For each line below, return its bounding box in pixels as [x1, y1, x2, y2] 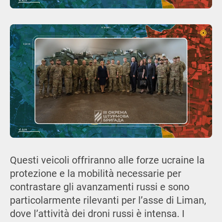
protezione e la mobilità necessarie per [9, 167, 181, 179]
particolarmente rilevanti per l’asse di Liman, [9, 194, 206, 206]
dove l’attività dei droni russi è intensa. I [9, 208, 184, 220]
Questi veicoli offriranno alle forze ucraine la [9, 154, 205, 166]
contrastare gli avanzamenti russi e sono [9, 181, 189, 193]
